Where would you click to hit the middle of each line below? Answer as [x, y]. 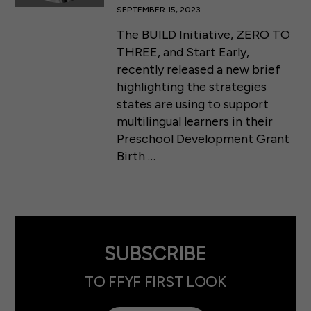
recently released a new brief [199, 70]
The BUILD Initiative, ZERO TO [204, 35]
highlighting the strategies [192, 87]
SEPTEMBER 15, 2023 [159, 10]
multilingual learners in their [195, 122]
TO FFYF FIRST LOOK [155, 281]
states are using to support [193, 104]
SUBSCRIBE [155, 253]
